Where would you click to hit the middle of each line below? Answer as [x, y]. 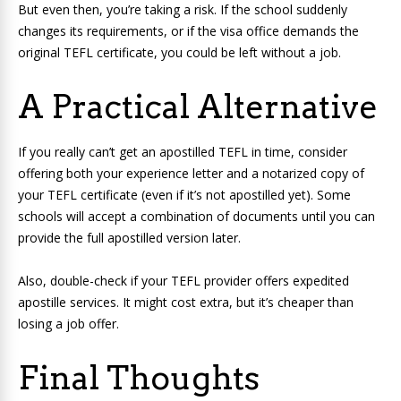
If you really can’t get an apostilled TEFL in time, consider [183, 152]
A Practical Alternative [198, 107]
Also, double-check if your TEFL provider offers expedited [183, 281]
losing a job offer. [68, 324]
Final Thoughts [139, 378]
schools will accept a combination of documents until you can [196, 217]
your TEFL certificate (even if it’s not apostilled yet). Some [184, 195]
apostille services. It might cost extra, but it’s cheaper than [186, 303]
